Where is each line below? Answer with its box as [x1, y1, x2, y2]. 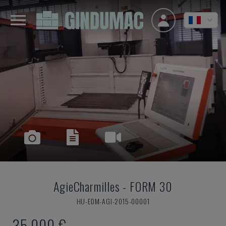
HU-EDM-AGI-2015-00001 [76, 196, 150, 206]
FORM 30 [130, 177, 173, 195]
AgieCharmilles [53, 177, 120, 195]
